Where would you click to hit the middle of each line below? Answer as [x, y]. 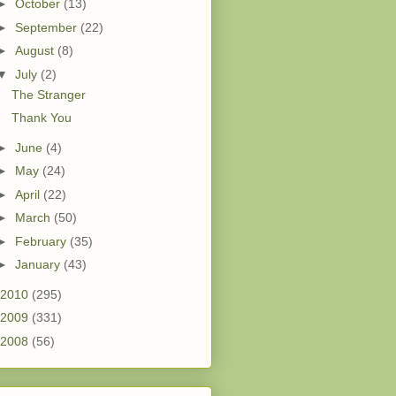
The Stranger [48, 94]
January [39, 265]
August [36, 51]
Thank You [41, 118]
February [42, 241]
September [47, 27]
